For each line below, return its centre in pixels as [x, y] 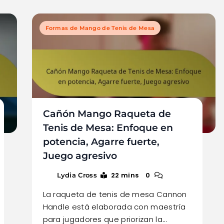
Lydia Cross [77, 175]
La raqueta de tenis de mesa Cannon [115, 194]
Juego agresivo [80, 155]
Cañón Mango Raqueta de [107, 113]
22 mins [125, 175]
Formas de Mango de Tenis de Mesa [100, 28]
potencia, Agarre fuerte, [101, 141]
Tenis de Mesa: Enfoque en [108, 127]
